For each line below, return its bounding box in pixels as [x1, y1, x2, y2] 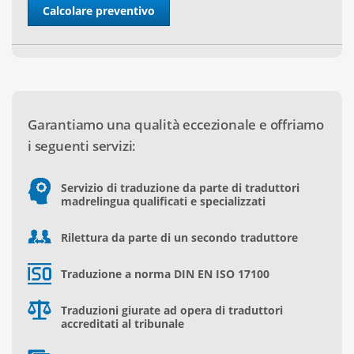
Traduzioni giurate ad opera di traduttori [61, 303, 283, 318]
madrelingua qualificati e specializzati [61, 194, 265, 209]
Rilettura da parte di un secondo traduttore [61, 230, 298, 246]
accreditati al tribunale [61, 316, 184, 332]
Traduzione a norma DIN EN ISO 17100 [61, 266, 269, 282]
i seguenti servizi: [28, 137, 137, 156]
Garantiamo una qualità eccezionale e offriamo [28, 115, 324, 134]
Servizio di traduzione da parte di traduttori [61, 180, 299, 196]
